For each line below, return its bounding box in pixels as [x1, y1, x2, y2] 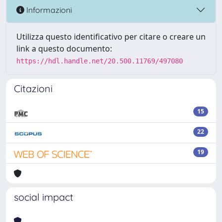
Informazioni [24, 4, 72, 15]
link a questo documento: [16, 43, 112, 54]
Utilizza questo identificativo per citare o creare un [16, 31, 206, 42]
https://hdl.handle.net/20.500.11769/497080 [16, 57, 183, 65]
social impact [14, 191, 73, 203]
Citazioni [14, 82, 53, 95]
